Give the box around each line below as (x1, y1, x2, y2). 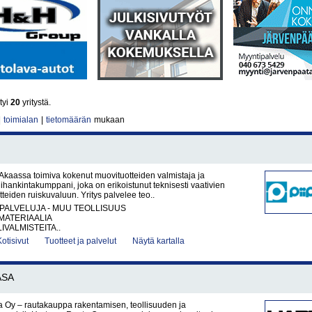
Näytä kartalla (132, 236, 185, 246)
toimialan (3, 115, 38, 125)
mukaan (92, 115, 125, 125)
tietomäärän (46, 115, 91, 125)
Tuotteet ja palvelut (45, 236, 116, 246)
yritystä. (20, 97, 51, 107)
